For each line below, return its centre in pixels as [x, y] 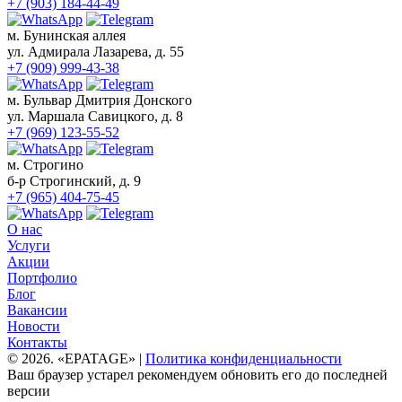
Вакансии [37, 310]
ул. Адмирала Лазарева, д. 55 [96, 52]
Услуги [29, 246]
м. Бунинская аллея [66, 36]
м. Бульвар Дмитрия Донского [100, 100]
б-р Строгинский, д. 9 [74, 181]
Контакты [37, 343]
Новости [34, 327]
